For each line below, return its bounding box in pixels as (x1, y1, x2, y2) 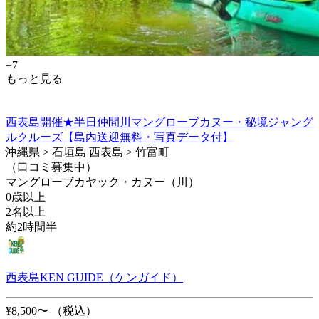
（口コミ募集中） (6, 160, 97, 173)
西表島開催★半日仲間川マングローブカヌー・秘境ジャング (6, 115, 313, 128)
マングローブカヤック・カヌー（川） (6, 175, 199, 188)
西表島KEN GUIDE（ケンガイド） (6, 271, 183, 283)
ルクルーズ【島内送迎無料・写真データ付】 (6, 130, 234, 143)
